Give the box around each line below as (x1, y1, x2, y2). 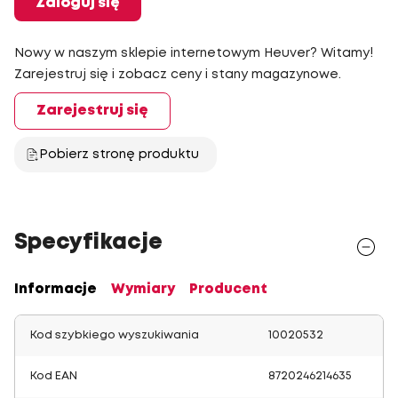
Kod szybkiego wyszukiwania (30, 330, 199, 340)
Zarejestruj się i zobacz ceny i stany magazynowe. (14, 69, 341, 80)
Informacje (14, 283, 97, 296)
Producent (189, 283, 267, 296)
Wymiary (111, 283, 175, 296)
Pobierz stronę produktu (39, 149, 199, 160)
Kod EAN (30, 371, 77, 381)
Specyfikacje (14, 234, 163, 252)
